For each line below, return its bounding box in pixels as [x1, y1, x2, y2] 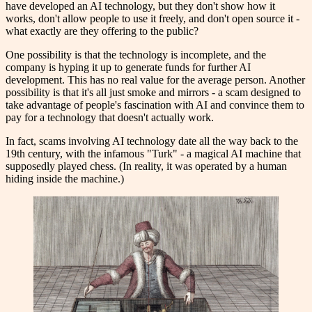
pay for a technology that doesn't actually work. [6, 111, 214, 124]
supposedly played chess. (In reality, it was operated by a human [6, 160, 287, 173]
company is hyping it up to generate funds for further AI [6, 61, 251, 74]
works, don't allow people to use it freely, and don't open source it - [6, 13, 299, 25]
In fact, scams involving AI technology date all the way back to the [6, 135, 298, 148]
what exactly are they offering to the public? [6, 25, 198, 38]
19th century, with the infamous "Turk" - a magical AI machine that [6, 148, 301, 160]
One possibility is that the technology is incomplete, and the [6, 49, 266, 61]
